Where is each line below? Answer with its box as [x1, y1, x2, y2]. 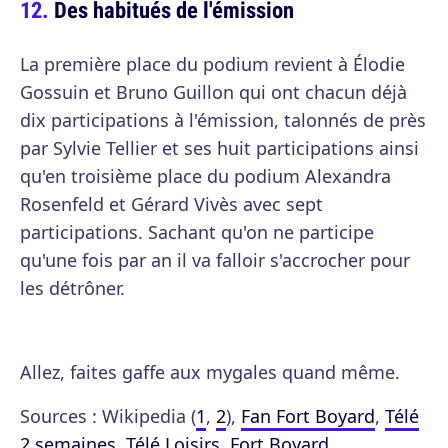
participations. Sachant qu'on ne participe [20, 220, 374, 244]
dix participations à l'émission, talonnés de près [20, 108, 426, 132]
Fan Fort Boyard [241, 404, 375, 428]
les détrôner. [20, 276, 125, 300]
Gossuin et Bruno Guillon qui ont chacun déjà [20, 80, 407, 104]
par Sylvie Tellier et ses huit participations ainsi [20, 136, 419, 160]
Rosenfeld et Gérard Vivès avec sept [20, 192, 323, 216]
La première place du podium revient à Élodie [20, 52, 405, 76]
